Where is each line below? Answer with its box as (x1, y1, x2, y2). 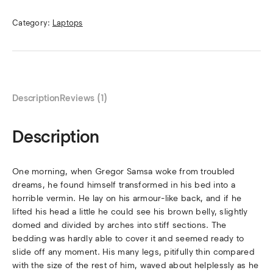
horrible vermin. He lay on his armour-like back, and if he (12, 193, 242, 204)
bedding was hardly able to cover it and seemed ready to (12, 233, 244, 244)
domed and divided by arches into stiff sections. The (12, 220, 227, 231)
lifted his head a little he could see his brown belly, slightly (12, 207, 248, 218)
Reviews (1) (60, 93, 108, 104)
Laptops (52, 18, 83, 28)
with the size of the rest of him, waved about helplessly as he (12, 260, 259, 271)
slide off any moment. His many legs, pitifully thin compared (12, 247, 255, 258)
